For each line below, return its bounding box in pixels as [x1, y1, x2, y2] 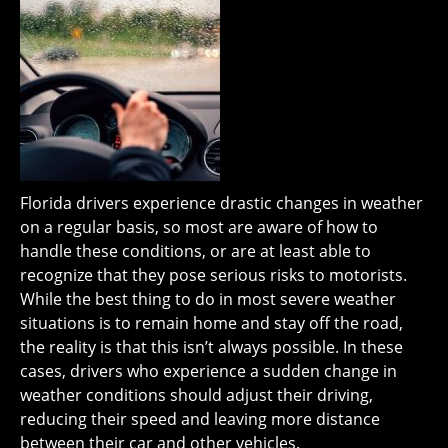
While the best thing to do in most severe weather [20, 288, 396, 311]
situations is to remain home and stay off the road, [20, 312, 403, 335]
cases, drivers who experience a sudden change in [20, 360, 397, 383]
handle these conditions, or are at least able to [20, 240, 371, 263]
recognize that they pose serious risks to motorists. [20, 264, 407, 287]
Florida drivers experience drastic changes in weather [20, 192, 423, 215]
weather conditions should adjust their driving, [20, 384, 373, 407]
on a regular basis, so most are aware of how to [20, 216, 378, 239]
